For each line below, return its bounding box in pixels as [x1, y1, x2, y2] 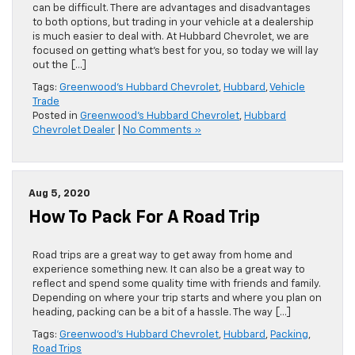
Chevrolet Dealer [32, 124, 115, 136]
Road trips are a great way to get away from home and [32, 250, 292, 261]
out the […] [32, 59, 86, 71]
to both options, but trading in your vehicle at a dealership [32, 17, 314, 28]
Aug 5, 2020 [29, 188, 90, 199]
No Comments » [123, 124, 201, 136]
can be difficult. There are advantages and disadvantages [32, 2, 311, 13]
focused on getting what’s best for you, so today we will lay [32, 45, 319, 56]
